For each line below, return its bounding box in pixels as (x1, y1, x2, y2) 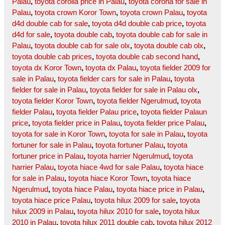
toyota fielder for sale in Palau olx (90, 85, 197, 94)
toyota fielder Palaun (141, 107, 207, 117)
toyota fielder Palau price (56, 107, 137, 117)
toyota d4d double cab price (92, 19, 182, 28)
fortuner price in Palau (12, 152, 83, 161)
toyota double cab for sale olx (35, 41, 130, 50)
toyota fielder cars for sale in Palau (58, 74, 170, 83)
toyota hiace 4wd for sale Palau (58, 163, 160, 172)
